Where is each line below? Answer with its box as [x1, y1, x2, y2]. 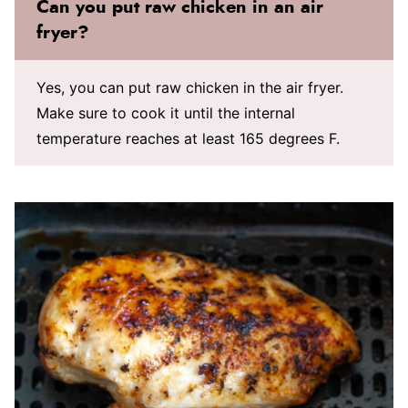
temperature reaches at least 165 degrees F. [36, 128, 340, 148]
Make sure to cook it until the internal [36, 103, 295, 122]
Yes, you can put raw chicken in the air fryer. [36, 77, 343, 97]
